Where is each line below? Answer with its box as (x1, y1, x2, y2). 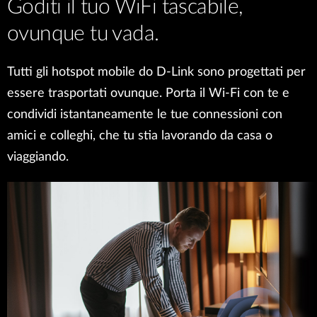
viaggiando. (7, 151, 69, 163)
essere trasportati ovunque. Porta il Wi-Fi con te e (7, 87, 289, 100)
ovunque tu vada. (7, 23, 159, 45)
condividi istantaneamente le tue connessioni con (7, 108, 282, 121)
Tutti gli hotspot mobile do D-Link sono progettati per (7, 66, 306, 79)
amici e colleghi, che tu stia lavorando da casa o (7, 129, 272, 142)
